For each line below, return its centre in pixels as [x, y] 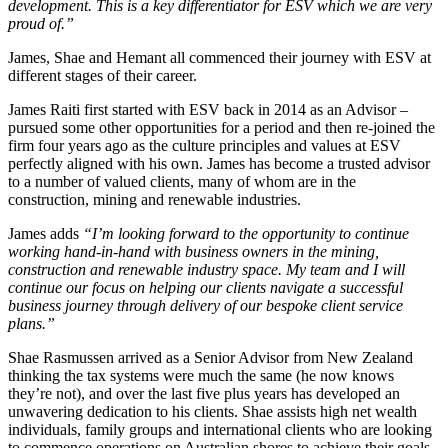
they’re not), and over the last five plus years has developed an [204, 393]
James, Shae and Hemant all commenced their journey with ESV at [219, 57]
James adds [45, 233]
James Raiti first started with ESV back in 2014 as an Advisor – [208, 109]
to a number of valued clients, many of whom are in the [182, 181]
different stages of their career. [102, 75]
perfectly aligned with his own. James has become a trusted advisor [219, 163]
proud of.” [41, 23]
